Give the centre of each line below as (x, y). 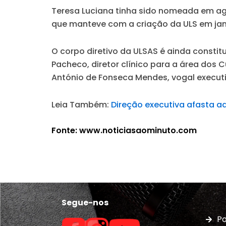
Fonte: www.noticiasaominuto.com (124, 131)
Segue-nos (85, 203)
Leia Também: (81, 105)
